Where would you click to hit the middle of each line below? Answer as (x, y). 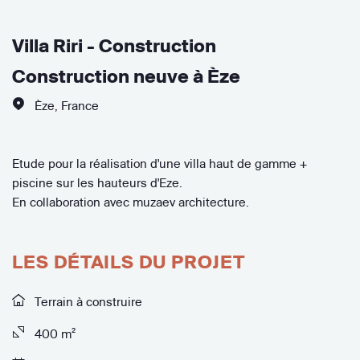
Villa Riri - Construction (114, 45)
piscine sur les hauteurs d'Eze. (97, 182)
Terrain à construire (87, 301)
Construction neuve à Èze (126, 76)
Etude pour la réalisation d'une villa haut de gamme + (160, 163)
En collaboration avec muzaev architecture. (131, 202)
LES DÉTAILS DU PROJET (129, 262)
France (80, 105)
